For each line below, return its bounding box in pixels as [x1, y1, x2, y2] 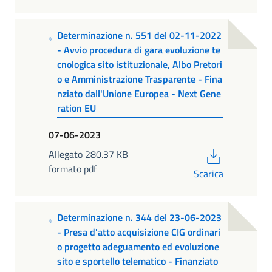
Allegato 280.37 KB [49, 146, 128, 161]
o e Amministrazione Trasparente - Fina [57, 72, 223, 87]
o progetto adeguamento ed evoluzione [57, 239, 220, 254]
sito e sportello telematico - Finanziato [57, 254, 219, 269]
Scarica [194, 166, 223, 181]
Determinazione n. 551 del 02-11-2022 [57, 28, 222, 43]
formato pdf [49, 161, 97, 176]
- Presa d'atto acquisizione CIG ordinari [57, 225, 221, 240]
